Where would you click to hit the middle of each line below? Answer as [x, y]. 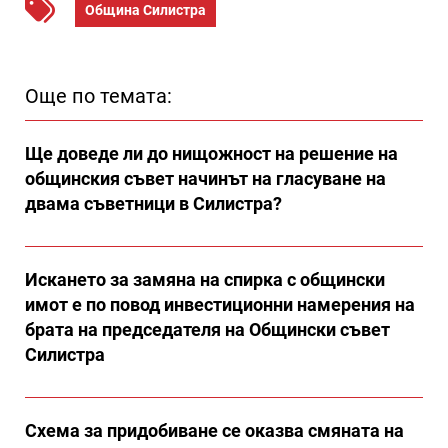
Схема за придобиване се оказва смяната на [214, 430]
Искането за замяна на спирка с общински [205, 279]
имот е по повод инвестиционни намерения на [220, 304]
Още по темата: [98, 95]
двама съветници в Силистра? [153, 203]
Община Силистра [145, 10]
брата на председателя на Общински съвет [207, 329]
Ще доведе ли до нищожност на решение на [211, 153]
